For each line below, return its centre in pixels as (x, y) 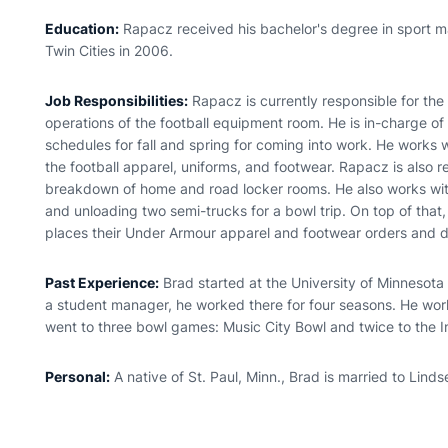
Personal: (78, 376)
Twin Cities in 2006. (109, 50)
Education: (82, 28)
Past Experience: (102, 282)
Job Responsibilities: (117, 100)
